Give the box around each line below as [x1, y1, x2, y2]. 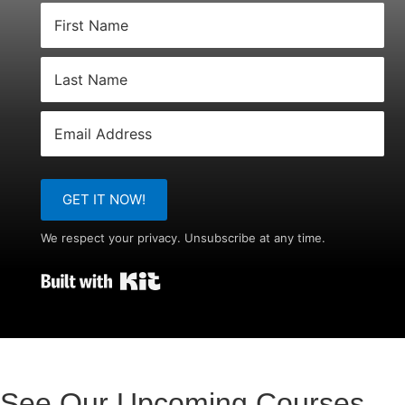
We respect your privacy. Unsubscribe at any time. [41, 231, 325, 246]
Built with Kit [161, 267, 248, 286]
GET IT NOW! [62, 191, 146, 209]
